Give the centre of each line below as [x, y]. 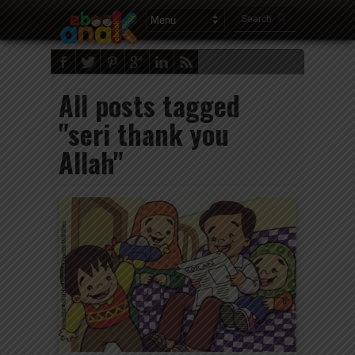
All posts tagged [149, 105]
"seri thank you [144, 134]
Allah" [91, 162]
